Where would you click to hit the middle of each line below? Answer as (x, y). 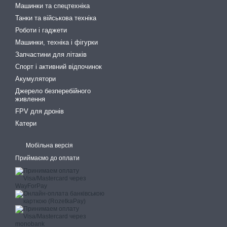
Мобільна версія (49, 145)
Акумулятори (35, 79)
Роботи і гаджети (41, 30)
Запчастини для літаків (51, 54)
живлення (30, 99)
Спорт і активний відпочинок (59, 66)
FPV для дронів (40, 111)
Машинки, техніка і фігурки (56, 42)
